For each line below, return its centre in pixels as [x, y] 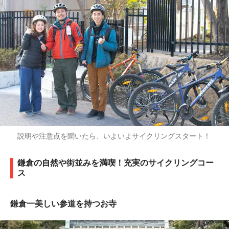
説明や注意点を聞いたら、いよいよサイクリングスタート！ [110, 136]
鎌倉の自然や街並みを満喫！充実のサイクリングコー [116, 163]
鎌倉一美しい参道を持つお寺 [63, 203]
